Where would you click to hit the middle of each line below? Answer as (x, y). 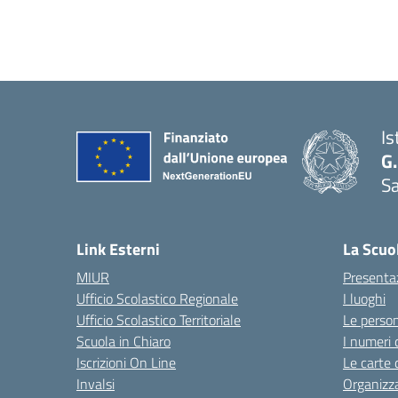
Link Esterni (118, 249)
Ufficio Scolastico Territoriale (159, 320)
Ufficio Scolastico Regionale (157, 298)
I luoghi (364, 298)
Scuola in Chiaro (123, 341)
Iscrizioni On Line (126, 362)
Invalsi (96, 384)
